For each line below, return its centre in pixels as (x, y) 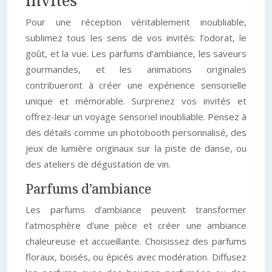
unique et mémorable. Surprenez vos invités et (136, 101)
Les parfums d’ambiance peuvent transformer (136, 209)
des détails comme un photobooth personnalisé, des (136, 132)
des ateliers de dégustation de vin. (98, 164)
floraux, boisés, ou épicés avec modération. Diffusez (136, 257)
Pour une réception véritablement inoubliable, (136, 22)
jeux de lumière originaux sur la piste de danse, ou (136, 148)
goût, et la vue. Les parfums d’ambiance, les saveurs (136, 53)
